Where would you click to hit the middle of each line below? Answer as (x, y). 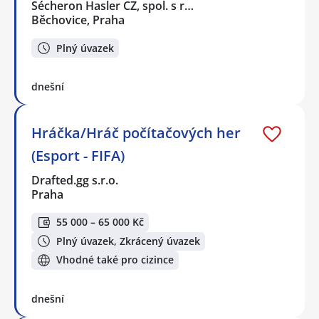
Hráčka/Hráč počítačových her (136, 132)
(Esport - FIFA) (78, 155)
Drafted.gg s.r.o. (75, 180)
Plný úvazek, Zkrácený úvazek (128, 241)
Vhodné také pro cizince (115, 260)
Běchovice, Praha (78, 20)
